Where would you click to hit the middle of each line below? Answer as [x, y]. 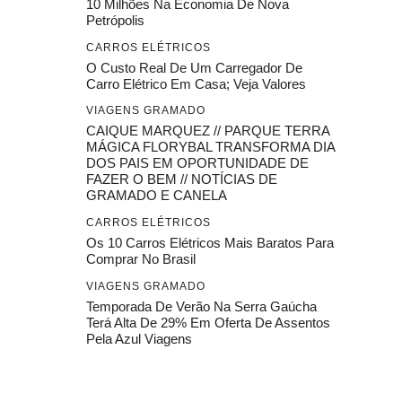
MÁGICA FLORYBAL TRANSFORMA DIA [210, 147]
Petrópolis [115, 20]
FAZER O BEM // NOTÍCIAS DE [182, 179]
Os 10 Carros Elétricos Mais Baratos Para [210, 242]
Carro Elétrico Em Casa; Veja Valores [196, 83]
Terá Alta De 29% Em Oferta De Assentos [208, 322]
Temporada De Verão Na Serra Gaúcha [201, 306]
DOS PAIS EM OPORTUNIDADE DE [197, 163]
